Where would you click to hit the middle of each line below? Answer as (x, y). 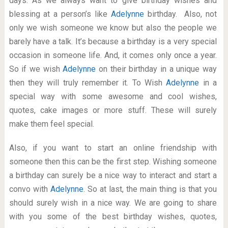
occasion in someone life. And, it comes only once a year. (113, 55)
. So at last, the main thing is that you (150, 189)
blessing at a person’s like (60, 14)
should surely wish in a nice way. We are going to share (113, 203)
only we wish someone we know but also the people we (113, 28)
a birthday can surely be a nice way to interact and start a (113, 175)
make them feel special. (51, 124)
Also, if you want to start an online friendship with (113, 148)
